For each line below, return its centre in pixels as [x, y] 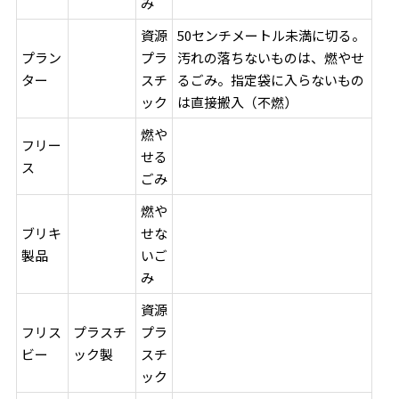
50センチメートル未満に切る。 [272, 35]
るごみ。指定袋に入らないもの [271, 79]
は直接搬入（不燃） [238, 102]
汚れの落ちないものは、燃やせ [271, 57]
